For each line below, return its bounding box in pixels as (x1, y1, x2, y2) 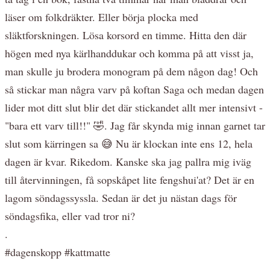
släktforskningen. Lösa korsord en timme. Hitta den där (5, 27, 246, 42)
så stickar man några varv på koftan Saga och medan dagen (5, 81, 264, 96)
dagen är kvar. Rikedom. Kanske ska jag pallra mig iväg (5, 154, 251, 169)
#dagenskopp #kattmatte (5, 244, 114, 259)
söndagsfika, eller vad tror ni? (5, 208, 142, 223)
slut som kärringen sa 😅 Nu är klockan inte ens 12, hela (5, 136, 253, 151)
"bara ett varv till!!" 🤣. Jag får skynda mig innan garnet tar (5, 118, 265, 133)
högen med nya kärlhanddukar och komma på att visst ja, (5, 45, 254, 60)
